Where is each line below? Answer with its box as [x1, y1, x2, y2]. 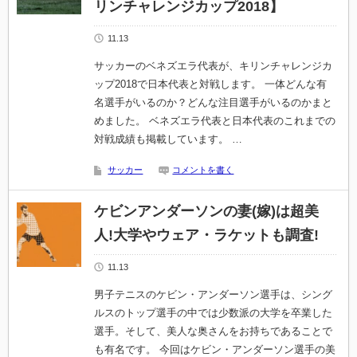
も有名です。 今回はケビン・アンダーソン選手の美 [94, 343, 336, 355]
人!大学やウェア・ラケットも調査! [94, 227, 320, 243]
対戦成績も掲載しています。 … [94, 133, 243, 145]
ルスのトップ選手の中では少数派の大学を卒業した [94, 307, 333, 319]
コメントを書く [172, 165, 234, 175]
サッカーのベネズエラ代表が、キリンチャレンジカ [94, 60, 333, 72]
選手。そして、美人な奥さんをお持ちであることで [94, 325, 333, 337]
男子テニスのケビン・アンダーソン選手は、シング [94, 288, 333, 300]
